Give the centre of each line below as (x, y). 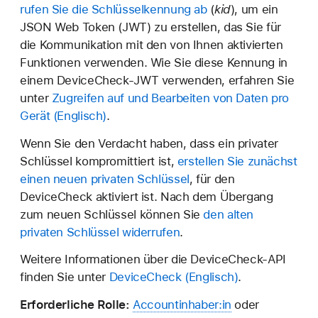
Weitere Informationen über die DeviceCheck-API (153, 259)
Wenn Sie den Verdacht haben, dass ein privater (149, 143)
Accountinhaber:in (182, 304)
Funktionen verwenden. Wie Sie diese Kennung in (154, 63)
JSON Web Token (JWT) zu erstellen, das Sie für (150, 27)
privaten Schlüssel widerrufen (100, 232)
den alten (229, 214)
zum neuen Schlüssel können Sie (112, 214)
